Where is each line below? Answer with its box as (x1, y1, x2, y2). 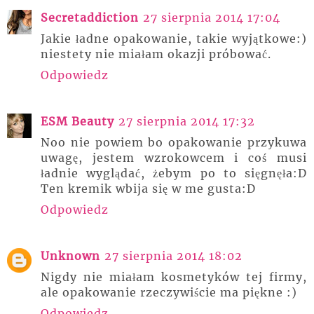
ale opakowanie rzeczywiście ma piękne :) (41, 285, 297, 300)
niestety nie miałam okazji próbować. (41, 47, 271, 62)
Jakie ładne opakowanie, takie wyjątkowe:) (41, 32, 307, 46)
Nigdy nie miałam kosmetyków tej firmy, (41, 270, 307, 285)
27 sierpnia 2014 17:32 (118, 114, 255, 129)
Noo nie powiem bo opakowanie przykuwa (41, 135, 307, 150)
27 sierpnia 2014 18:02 (104, 249, 243, 264)
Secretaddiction (41, 11, 139, 25)
